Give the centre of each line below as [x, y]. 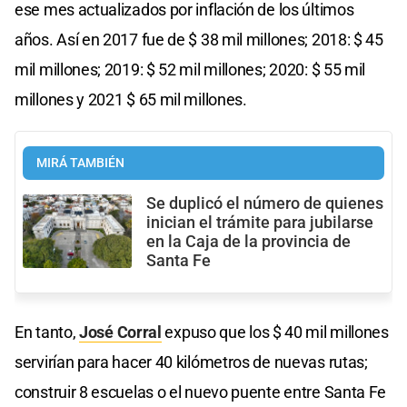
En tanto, [47, 333]
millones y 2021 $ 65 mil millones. [131, 100]
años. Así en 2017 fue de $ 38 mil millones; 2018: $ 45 [199, 40]
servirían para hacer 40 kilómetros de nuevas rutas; [191, 362]
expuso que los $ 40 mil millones [275, 333]
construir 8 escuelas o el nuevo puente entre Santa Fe [201, 392]
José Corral [120, 333]
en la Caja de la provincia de [248, 242]
